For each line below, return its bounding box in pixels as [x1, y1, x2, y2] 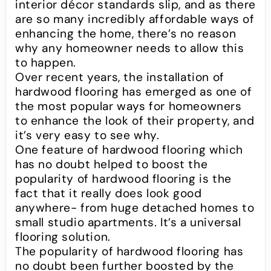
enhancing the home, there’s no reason [15, 26, 237, 42]
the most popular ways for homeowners [15, 99, 242, 114]
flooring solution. [15, 229, 111, 245]
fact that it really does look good [15, 186, 202, 201]
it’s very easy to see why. [15, 128, 160, 143]
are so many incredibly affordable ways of [15, 11, 255, 27]
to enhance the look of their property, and [15, 113, 255, 129]
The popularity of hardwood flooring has [15, 244, 244, 260]
